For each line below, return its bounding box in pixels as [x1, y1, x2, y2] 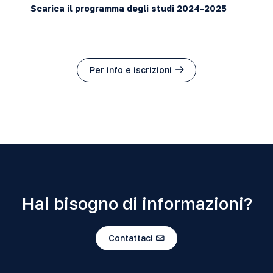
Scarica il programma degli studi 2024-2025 [30, 3, 227, 13]
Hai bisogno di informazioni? [21, 193, 252, 213]
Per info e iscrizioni [90, 64, 172, 75]
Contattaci [108, 232, 153, 243]
